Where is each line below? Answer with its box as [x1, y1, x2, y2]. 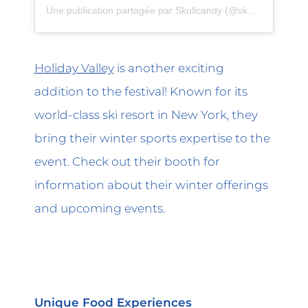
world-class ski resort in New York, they [34, 107, 258, 122]
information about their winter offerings [34, 177, 268, 192]
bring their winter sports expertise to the [34, 130, 270, 145]
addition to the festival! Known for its [34, 83, 247, 98]
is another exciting [113, 60, 224, 75]
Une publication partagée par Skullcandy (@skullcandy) [247, 5, 257, 16]
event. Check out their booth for [34, 153, 220, 168]
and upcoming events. [34, 200, 165, 215]
